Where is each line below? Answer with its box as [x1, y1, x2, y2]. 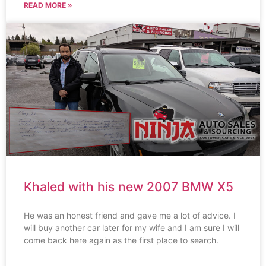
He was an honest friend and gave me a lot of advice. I [24, 210, 236, 221]
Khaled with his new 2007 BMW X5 [24, 179, 233, 195]
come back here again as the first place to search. [24, 235, 218, 246]
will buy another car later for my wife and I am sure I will [24, 223, 239, 233]
